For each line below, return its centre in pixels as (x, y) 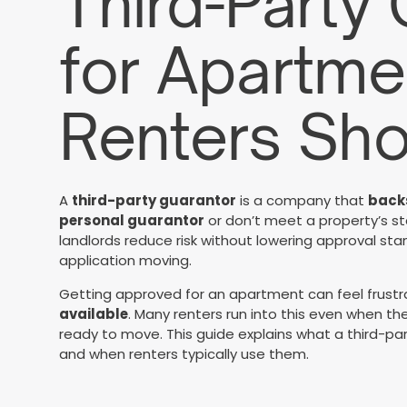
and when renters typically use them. (184, 353)
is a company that (303, 200)
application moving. (126, 260)
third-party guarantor (154, 200)
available (94, 313)
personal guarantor (132, 220)
